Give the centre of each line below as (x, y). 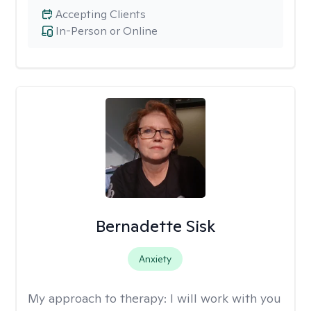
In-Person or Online (107, 31)
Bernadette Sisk (155, 226)
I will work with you (226, 298)
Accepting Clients (101, 14)
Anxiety (155, 259)
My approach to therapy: (99, 298)
